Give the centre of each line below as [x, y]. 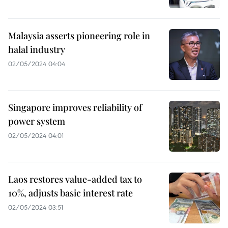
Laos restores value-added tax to [75, 179]
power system [37, 121]
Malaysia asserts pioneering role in [79, 35]
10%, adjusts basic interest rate [70, 193]
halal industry [37, 49]
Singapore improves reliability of [75, 107]
